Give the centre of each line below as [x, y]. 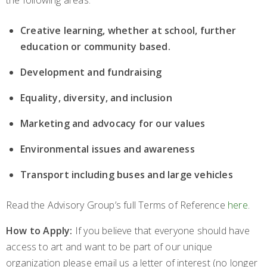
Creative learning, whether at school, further [128, 31]
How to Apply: [39, 231]
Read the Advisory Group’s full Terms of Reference [117, 205]
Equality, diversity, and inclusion [96, 98]
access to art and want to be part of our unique [109, 247]
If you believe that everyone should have [161, 231]
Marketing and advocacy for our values [113, 124]
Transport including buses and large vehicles [127, 175]
